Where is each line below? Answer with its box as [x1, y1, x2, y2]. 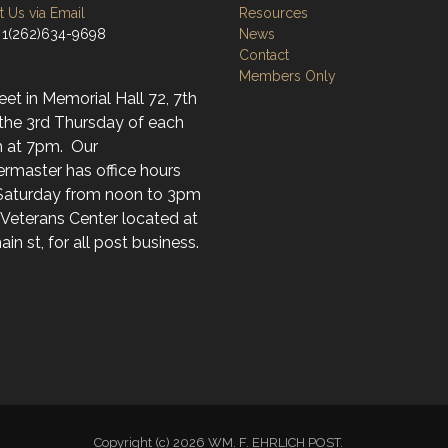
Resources [239, 5, 308, 21]
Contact [239, 47, 289, 63]
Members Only [239, 68, 336, 84]
